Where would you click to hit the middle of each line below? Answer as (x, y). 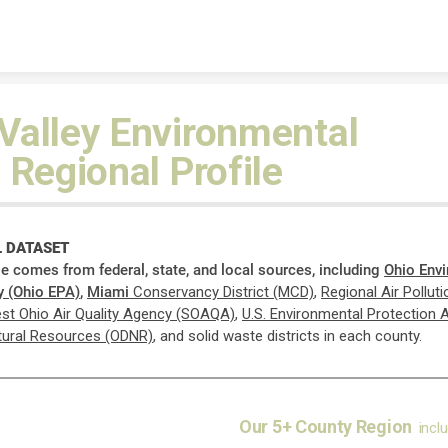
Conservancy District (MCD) (223, 292)
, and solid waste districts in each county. (287, 336)
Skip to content (224, 18)
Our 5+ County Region (325, 426)
